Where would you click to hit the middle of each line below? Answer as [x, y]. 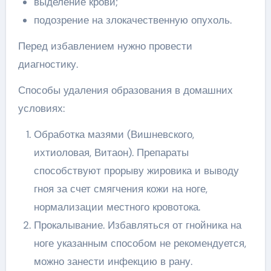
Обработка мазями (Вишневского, [114, 134]
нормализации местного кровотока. [117, 207]
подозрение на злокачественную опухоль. [132, 20]
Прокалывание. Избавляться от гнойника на [137, 225]
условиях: [41, 108]
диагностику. [48, 64]
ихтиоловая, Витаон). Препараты [111, 152]
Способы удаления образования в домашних [125, 90]
